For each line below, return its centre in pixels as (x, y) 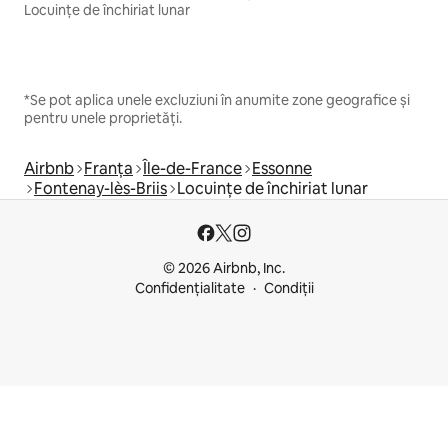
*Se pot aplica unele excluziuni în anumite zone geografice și (217, 100)
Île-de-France (192, 169)
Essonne (282, 169)
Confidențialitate (189, 288)
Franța (108, 169)
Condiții (288, 288)
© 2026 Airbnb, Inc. (224, 268)
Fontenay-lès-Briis (100, 189)
